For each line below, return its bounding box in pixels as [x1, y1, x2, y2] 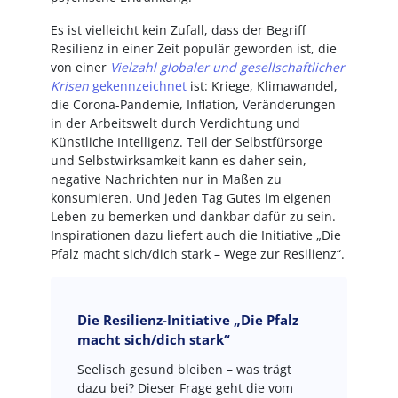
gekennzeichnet [88, 77, 187, 94]
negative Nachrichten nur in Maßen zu [50, 171, 282, 187]
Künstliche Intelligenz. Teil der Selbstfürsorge [50, 133, 322, 150]
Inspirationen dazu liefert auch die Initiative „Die [50, 227, 341, 243]
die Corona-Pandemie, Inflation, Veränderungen [50, 96, 336, 113]
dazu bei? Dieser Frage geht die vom [76, 379, 293, 396]
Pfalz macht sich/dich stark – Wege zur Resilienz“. [50, 245, 345, 262]
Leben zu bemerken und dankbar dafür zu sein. [50, 208, 336, 225]
